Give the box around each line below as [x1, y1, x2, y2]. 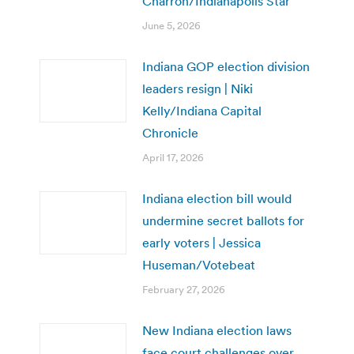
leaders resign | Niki [142, 80, 253, 96]
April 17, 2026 [142, 150, 204, 164]
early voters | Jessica [142, 234, 261, 250]
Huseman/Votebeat [142, 256, 255, 273]
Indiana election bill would [142, 190, 292, 206]
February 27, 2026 [142, 282, 225, 296]
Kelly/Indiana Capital [142, 102, 262, 119]
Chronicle [142, 124, 198, 141]
